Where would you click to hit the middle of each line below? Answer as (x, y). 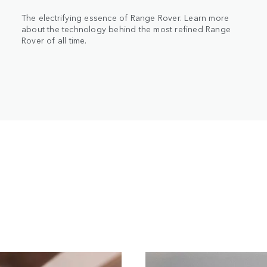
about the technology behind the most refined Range (126, 28)
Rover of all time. (54, 40)
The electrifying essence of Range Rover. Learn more (125, 17)
